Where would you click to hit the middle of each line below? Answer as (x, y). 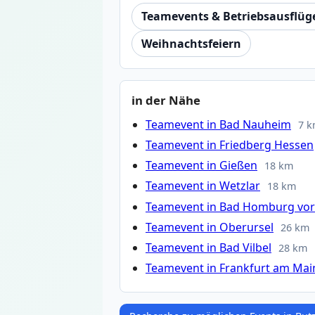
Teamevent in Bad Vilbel (208, 247)
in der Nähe (166, 100)
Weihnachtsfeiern (191, 43)
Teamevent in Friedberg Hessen (230, 145)
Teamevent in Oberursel (210, 227)
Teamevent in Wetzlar (203, 186)
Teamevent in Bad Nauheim (218, 124)
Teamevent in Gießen (201, 166)
